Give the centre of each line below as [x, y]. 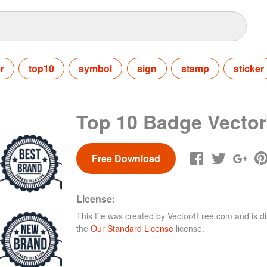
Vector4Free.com [200, 215]
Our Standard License [132, 228]
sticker [249, 68]
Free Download [126, 158]
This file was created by [122, 215]
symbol [96, 68]
